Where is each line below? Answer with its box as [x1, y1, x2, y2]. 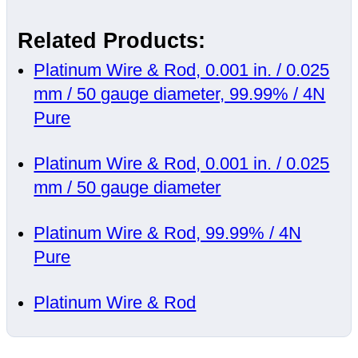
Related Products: [18, 29, 206, 54]
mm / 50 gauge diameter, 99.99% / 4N [34, 85, 326, 105]
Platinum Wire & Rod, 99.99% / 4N [34, 223, 302, 243]
